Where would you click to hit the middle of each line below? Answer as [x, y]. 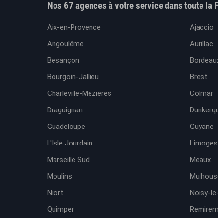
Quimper [61, 209]
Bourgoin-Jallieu [73, 77]
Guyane [201, 127]
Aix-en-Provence [74, 27]
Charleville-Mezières [79, 93]
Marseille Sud [68, 160]
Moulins [60, 176]
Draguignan [65, 110]
